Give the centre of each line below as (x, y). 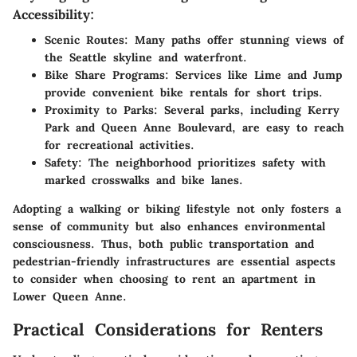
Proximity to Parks (99, 110)
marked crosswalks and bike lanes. (144, 180)
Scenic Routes (84, 39)
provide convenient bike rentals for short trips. (184, 92)
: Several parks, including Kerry (247, 110)
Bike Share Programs (105, 75)
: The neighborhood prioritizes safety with (202, 162)
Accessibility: (53, 14)
